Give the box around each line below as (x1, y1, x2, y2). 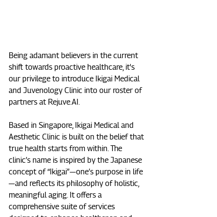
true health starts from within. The (9, 144, 124, 154)
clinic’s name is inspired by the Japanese (9, 155, 144, 165)
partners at (9, 97, 48, 107)
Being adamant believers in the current (9, 51, 140, 61)
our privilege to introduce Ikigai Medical (9, 74, 141, 84)
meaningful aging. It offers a (9, 190, 104, 200)
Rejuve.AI (48, 97, 78, 107)
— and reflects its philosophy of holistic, (9, 179, 141, 188)
